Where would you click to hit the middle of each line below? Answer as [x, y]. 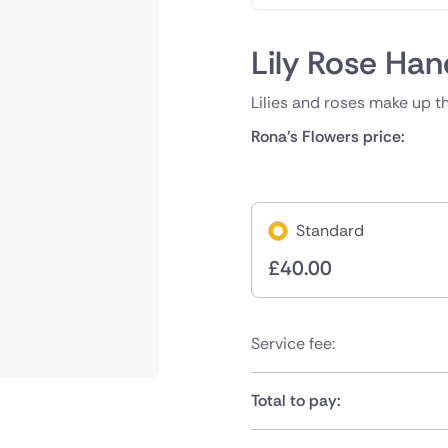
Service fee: [292, 343]
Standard [329, 230]
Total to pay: [295, 400]
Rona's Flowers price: [327, 136]
